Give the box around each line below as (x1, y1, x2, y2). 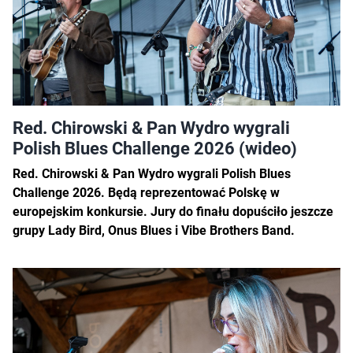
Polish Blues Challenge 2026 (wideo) (13, 138, 297, 159)
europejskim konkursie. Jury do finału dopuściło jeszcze (13, 204, 333, 220)
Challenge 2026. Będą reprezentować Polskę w (13, 185, 280, 201)
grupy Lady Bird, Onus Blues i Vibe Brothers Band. (13, 223, 295, 239)
